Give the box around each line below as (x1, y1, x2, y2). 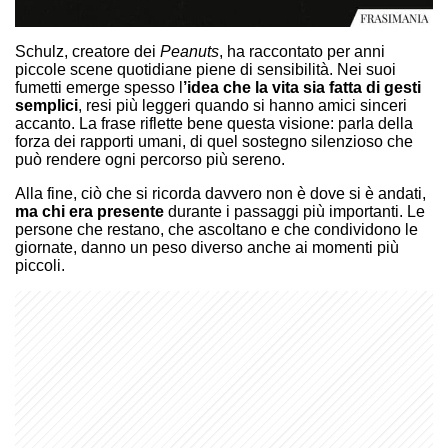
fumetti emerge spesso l (15, 78, 183, 96)
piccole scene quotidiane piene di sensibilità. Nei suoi (15, 60, 396, 78)
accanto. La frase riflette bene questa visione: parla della (15, 114, 413, 132)
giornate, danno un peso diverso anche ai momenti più (15, 238, 399, 256)
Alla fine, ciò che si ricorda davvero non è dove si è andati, (15, 184, 426, 202)
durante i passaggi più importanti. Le (164, 202, 425, 220)
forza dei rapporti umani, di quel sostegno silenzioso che (15, 132, 413, 150)
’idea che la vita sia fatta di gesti (183, 78, 421, 96)
